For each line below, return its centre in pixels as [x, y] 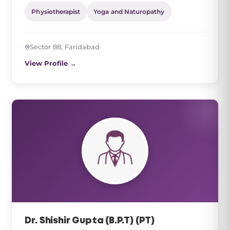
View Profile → [51, 63]
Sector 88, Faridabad [65, 47]
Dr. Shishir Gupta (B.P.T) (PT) [90, 221]
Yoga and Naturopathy [129, 12]
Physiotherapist [56, 12]
